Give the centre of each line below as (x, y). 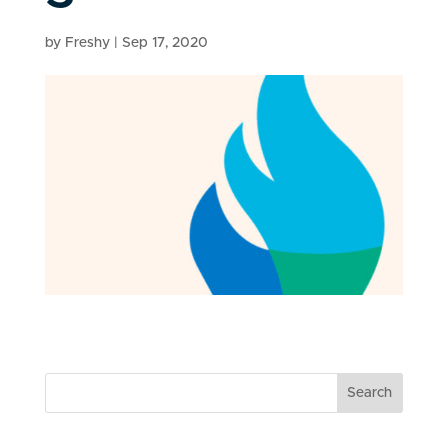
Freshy (87, 43)
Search (370, 393)
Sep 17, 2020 (164, 43)
